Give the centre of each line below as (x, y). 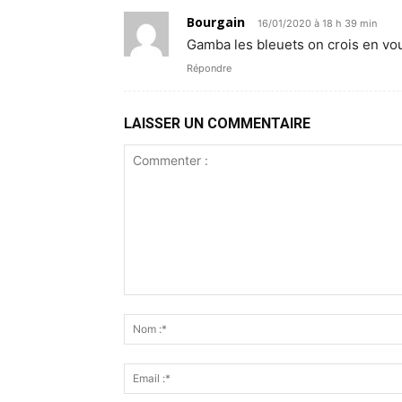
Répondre (209, 68)
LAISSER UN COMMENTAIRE (217, 123)
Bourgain (216, 22)
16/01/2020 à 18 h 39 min (317, 23)
